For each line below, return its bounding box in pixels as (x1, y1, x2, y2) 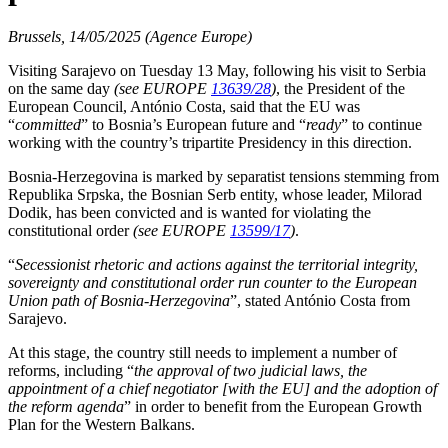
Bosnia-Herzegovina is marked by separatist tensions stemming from (8, 168, 439, 185)
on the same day (8, 80, 114, 97)
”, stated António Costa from (230, 292, 410, 309)
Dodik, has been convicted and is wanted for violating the (8, 204, 371, 221)
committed (15, 116, 81, 133)
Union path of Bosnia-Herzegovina (8, 292, 230, 309)
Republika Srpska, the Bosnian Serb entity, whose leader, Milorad (8, 186, 422, 203)
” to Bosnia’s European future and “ (81, 116, 306, 133)
